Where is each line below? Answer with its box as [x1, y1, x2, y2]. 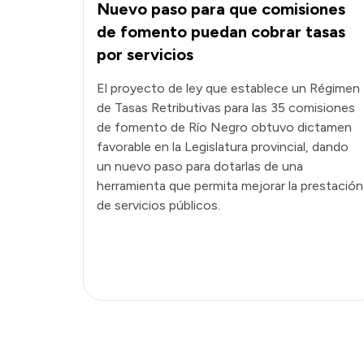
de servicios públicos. [97, 197, 220, 213]
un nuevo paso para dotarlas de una [97, 158, 303, 174]
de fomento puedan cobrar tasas [97, 21, 345, 41]
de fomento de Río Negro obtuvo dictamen [97, 119, 352, 135]
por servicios [97, 44, 193, 64]
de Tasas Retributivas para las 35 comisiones [97, 99, 355, 115]
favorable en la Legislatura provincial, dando [97, 138, 349, 154]
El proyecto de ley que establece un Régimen [97, 80, 360, 96]
